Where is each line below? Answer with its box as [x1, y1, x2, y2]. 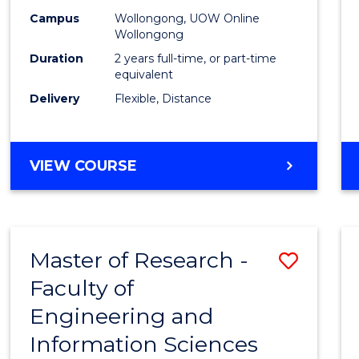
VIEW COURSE [30, 157, 138, 175]
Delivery [30, 91, 80, 107]
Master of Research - [30, 247, 249, 274]
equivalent [115, 67, 174, 83]
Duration [30, 51, 84, 67]
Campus [30, 11, 80, 26]
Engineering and [30, 303, 214, 330]
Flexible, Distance [115, 91, 212, 107]
